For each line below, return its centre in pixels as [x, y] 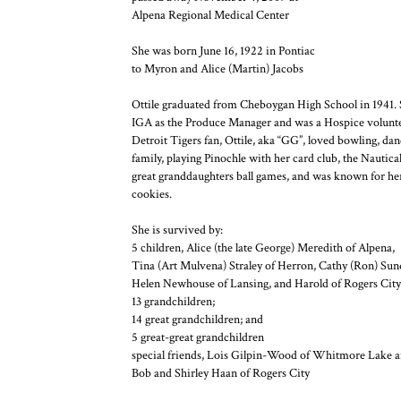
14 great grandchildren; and [197, 320]
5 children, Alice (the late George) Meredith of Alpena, [263, 248]
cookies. [152, 195]
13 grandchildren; [173, 302]
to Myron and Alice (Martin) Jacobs [218, 69]
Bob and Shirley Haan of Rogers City [221, 374]
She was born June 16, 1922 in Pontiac [223, 51]
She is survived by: [177, 230]
